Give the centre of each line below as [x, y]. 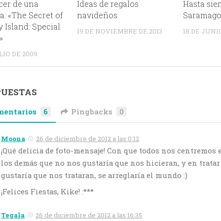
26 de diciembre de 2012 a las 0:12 [88, 139]
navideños [97, 15]
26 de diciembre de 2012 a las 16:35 [89, 215]
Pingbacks [92, 112]
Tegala [13, 215]
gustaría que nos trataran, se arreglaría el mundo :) [94, 175]
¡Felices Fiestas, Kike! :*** [47, 192]
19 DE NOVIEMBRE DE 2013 [120, 31]
